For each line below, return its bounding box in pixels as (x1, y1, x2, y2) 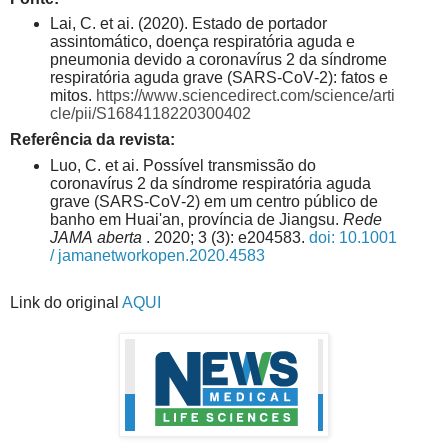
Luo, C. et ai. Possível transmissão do (49, 157, 316, 175)
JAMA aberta (49, 229, 142, 247)
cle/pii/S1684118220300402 (49, 105, 251, 123)
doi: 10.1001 (308, 229, 397, 247)
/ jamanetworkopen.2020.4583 (49, 247, 265, 265)
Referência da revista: (10, 131, 175, 149)
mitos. (49, 87, 96, 105)
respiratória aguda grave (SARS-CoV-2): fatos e (49, 69, 388, 87)
